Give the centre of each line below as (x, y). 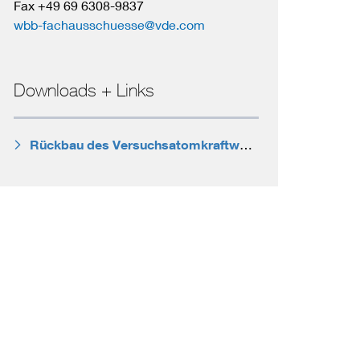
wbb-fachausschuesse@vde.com (109, 25)
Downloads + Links (84, 90)
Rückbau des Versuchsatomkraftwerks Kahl (245, 144)
